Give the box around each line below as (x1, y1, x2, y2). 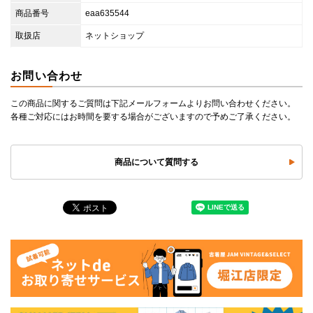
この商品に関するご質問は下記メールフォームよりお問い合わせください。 (10, 99, 296, 109)
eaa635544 (85, 8, 129, 19)
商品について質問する (115, 157, 198, 168)
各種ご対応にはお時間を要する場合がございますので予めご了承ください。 (10, 112, 296, 122)
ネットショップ (85, 31, 144, 41)
